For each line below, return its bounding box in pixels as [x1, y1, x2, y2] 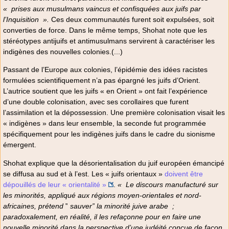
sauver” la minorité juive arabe [68, 201, 168, 210]
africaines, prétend [3, 201, 65, 210]
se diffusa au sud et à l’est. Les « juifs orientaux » [3, 169, 165, 178]
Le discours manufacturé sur [126, 180, 218, 189]
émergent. [3, 141, 36, 149]
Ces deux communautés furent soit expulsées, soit [49, 15, 214, 24]
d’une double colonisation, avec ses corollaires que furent [3, 98, 189, 106]
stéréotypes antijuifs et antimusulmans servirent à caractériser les [3, 36, 215, 45]
